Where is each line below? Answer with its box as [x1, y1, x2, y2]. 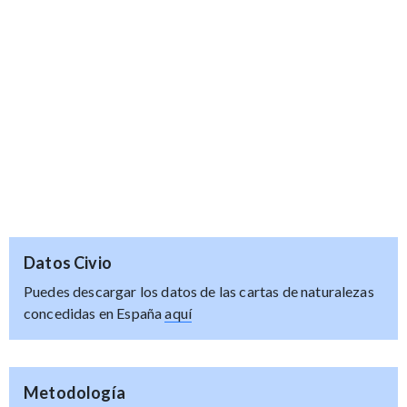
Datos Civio [24, 252, 112, 273]
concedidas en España [24, 303, 165, 322]
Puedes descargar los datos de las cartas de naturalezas [24, 282, 374, 300]
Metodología [24, 382, 125, 402]
